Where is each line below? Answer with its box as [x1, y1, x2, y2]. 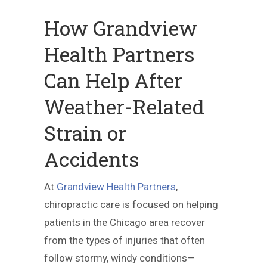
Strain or [44, 119, 126, 146]
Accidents [44, 145, 139, 172]
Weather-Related [44, 93, 204, 120]
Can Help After [44, 67, 182, 94]
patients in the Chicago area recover [44, 216, 205, 228]
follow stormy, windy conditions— [44, 252, 195, 264]
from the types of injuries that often [44, 234, 205, 246]
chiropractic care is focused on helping [44, 198, 218, 210]
